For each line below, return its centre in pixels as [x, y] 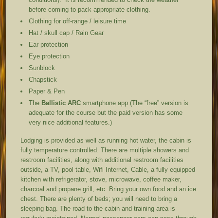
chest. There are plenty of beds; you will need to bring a [99, 199]
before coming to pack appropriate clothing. [90, 9]
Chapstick [43, 79]
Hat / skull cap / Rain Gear [66, 33]
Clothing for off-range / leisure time [78, 21]
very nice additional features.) [71, 122]
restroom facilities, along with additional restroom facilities [102, 160]
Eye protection [49, 56]
